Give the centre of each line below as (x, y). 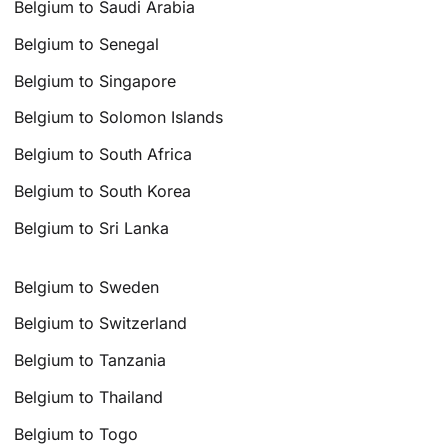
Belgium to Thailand (89, 397)
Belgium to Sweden (87, 286)
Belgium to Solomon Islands (119, 117)
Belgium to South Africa (103, 154)
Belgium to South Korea (103, 191)
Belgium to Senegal (87, 43)
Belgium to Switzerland (101, 323)
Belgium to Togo (76, 433)
